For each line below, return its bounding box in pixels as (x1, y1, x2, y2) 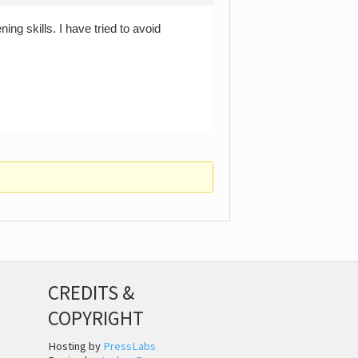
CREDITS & (47, 279, 134, 305)
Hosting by (47, 339, 103, 354)
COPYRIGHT (47, 304, 144, 331)
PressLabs (102, 339, 156, 354)
